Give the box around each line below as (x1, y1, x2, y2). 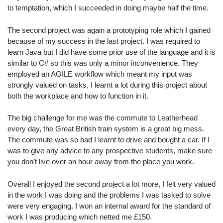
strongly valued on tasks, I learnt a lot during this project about (7, 80, 207, 89)
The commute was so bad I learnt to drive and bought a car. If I (7, 135, 210, 144)
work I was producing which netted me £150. (7, 212, 154, 221)
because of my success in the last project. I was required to (7, 36, 200, 45)
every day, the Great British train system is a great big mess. (7, 124, 204, 133)
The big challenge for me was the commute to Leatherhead (7, 113, 198, 122)
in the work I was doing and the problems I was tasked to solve (7, 190, 211, 199)
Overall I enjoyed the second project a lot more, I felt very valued (7, 179, 216, 188)
